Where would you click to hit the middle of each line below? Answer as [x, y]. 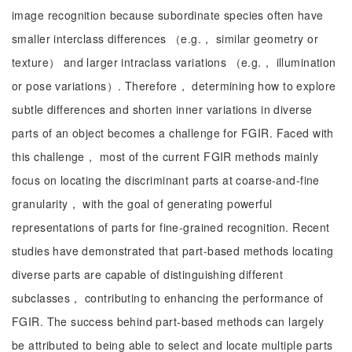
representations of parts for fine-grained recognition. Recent [171, 227]
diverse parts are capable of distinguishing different [148, 274]
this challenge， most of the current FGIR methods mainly [165, 156]
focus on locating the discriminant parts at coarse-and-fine [166, 180]
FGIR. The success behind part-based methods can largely [168, 321]
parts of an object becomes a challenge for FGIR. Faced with [173, 133]
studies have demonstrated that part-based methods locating [173, 251]
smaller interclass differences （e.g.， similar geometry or [165, 38]
